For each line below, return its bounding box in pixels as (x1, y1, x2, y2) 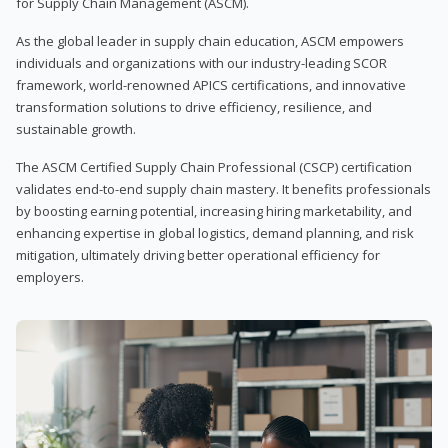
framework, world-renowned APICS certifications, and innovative (16, 75, 406, 94)
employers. (16, 267, 84, 286)
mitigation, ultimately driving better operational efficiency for (16, 245, 380, 264)
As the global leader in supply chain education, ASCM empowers (16, 31, 404, 50)
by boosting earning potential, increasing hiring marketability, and (16, 201, 412, 220)
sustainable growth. (16, 119, 136, 138)
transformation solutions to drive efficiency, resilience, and (16, 97, 372, 116)
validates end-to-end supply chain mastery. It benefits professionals (16, 179, 431, 198)
